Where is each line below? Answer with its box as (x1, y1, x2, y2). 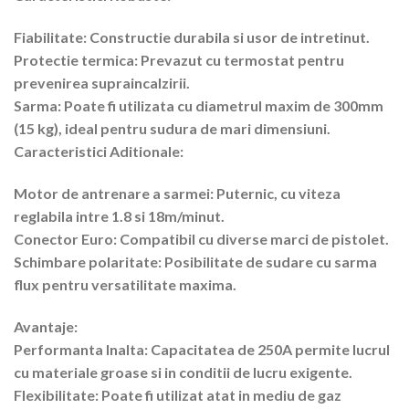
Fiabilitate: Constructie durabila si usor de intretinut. (14, 28, 370, 47)
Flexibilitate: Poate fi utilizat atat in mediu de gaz (14, 385, 341, 404)
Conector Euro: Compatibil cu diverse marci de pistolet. (14, 230, 389, 248)
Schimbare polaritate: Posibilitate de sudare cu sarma (14, 253, 377, 271)
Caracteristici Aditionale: (14, 142, 184, 161)
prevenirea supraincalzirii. (14, 74, 190, 92)
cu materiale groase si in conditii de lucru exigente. (14, 362, 352, 381)
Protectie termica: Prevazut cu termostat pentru (14, 51, 344, 69)
